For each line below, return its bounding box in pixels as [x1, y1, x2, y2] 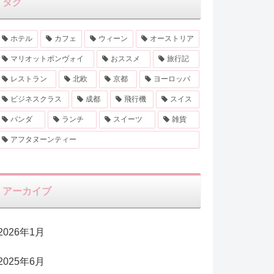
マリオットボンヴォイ [10, 54, 84, 64]
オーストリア [149, 34, 194, 43]
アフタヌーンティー [10, 135, 76, 144]
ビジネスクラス [10, 95, 62, 104]
